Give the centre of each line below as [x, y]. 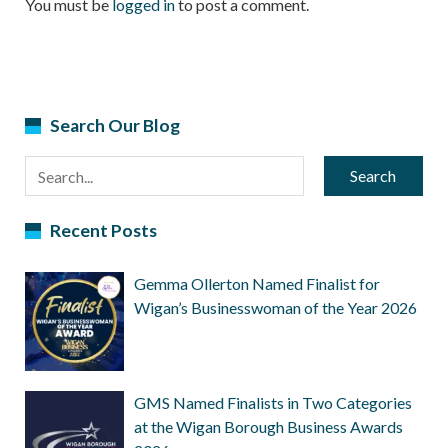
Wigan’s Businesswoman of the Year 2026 [276, 307]
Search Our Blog [114, 125]
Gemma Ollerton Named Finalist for [257, 283]
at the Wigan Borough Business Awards [269, 427]
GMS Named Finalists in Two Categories [273, 403]
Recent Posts [103, 231]
